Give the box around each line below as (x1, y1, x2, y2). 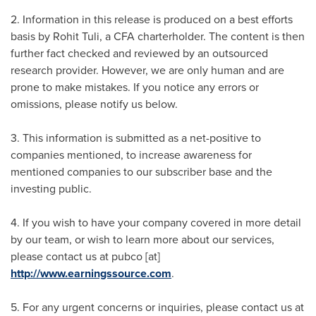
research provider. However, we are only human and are (11, 62, 284, 78)
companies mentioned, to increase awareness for (11, 147, 252, 163)
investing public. (11, 181, 92, 197)
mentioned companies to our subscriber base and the (11, 164, 272, 180)
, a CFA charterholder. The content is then (99, 28, 305, 44)
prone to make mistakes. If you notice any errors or (11, 79, 259, 95)
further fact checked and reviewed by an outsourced (11, 45, 268, 61)
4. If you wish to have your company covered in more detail (11, 214, 301, 231)
